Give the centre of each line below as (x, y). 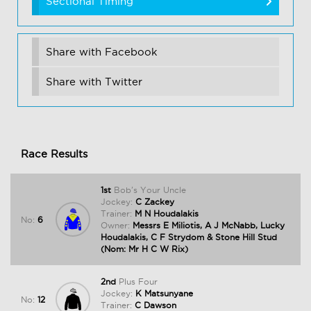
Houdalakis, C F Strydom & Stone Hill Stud (189, 237)
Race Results (54, 154)
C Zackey (153, 202)
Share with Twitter (94, 82)
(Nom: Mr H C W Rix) (144, 249)
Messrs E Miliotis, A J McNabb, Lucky (207, 226)
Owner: (115, 226)
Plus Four (138, 282)
